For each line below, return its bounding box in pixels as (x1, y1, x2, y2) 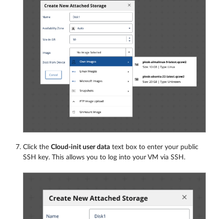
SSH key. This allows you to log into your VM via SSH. (23, 153, 185, 161)
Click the (23, 143, 51, 151)
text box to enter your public (110, 143, 198, 151)
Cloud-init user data (51, 143, 110, 151)
